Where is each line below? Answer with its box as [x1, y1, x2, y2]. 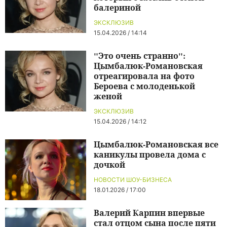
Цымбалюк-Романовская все [94, 138, 218, 150]
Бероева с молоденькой [94, 80, 195, 92]
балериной [94, 2, 141, 13]
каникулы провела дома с [94, 148, 206, 160]
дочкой [94, 159, 125, 170]
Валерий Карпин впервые [94, 207, 205, 218]
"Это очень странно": [94, 50, 185, 61]
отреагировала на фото [94, 70, 195, 82]
